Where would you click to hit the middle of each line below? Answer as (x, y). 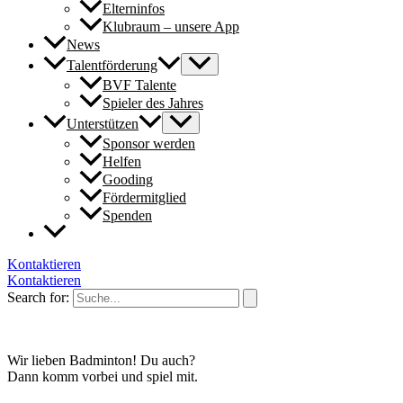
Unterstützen (103, 123)
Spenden (127, 216)
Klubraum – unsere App (171, 26)
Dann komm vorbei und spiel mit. (103, 377)
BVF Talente (139, 85)
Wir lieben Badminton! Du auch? (101, 361)
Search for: (38, 298)
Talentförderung (112, 65)
